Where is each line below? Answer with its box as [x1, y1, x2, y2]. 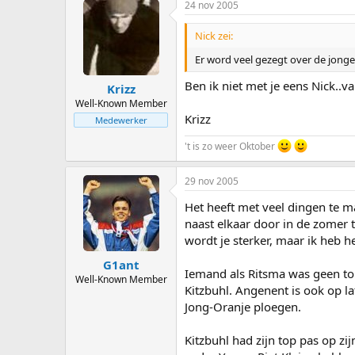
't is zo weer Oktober [185, 139, 277, 153]
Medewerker [94, 114, 147, 127]
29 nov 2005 [185, 174, 239, 188]
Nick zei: [195, 28, 233, 43]
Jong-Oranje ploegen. [185, 298, 301, 315]
